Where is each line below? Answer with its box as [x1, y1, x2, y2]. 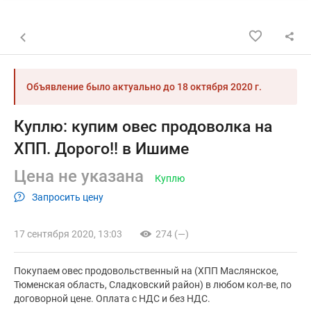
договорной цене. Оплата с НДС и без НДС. [14, 293, 210, 305]
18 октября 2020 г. [177, 81, 262, 92]
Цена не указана [14, 167, 144, 186]
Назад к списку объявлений [14, 30, 141, 41]
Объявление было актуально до [26, 81, 177, 92]
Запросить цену [31, 191, 103, 203]
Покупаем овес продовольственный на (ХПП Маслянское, [14, 265, 278, 277]
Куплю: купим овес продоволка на [14, 117, 272, 136]
